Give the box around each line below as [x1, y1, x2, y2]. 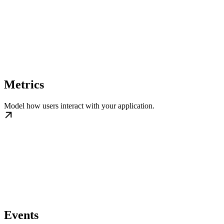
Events [4, 208, 38, 221]
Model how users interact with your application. [4, 101, 154, 110]
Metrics [4, 77, 44, 91]
